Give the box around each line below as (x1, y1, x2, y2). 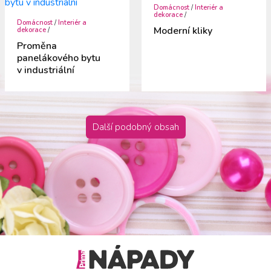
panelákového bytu (17, 51, 101, 65)
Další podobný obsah (92, 120, 179, 133)
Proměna (17, 39, 57, 53)
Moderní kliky (154, 24, 212, 38)
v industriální (17, 63, 75, 77)
